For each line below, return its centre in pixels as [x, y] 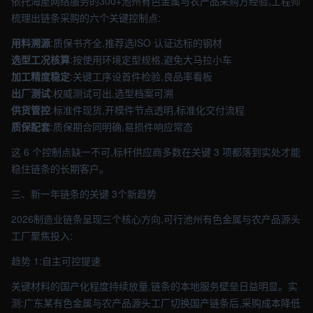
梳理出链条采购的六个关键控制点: [86, 17]
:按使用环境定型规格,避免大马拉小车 [151, 59]
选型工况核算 [41, 59]
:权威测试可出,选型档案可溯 [112, 93]
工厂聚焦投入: [42, 235]
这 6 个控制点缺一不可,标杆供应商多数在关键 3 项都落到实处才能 [156, 152]
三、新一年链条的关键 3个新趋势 [84, 194]
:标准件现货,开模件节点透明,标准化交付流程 [147, 110]
